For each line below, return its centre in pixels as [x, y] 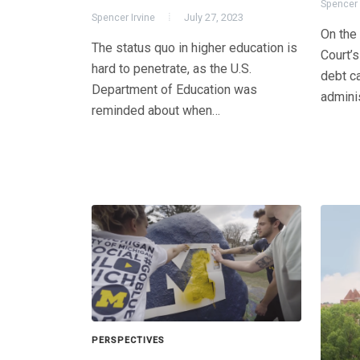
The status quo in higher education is [194, 48]
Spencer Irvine [123, 18]
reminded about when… [156, 111]
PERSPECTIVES [128, 340]
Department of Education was [174, 90]
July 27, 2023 [214, 18]
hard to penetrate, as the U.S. [172, 69]
